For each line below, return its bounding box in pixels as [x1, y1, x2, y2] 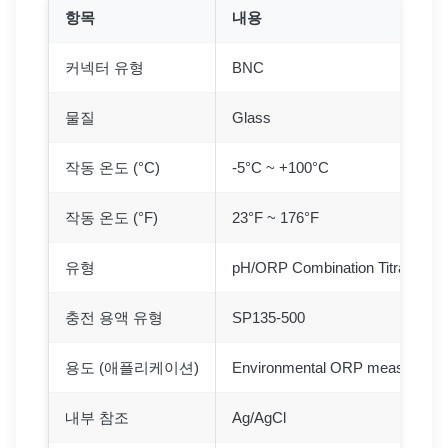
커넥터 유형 [65, 58, 144, 76]
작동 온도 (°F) [65, 208, 158, 226]
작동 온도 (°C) [65, 158, 160, 176]
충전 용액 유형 [65, 308, 163, 326]
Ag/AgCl [232, 408, 286, 426]
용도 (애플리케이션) [65, 358, 199, 376]
